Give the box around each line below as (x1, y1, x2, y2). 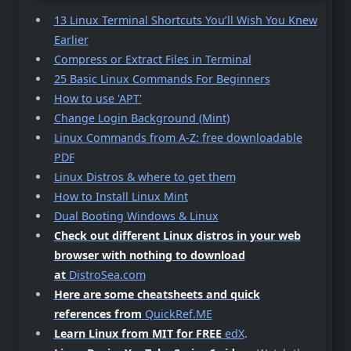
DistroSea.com (68, 267, 146, 283)
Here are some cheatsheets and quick (53, 287, 260, 302)
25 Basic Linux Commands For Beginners (53, 71, 270, 87)
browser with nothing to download (53, 248, 245, 263)
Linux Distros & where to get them (53, 169, 236, 185)
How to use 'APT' (53, 91, 142, 107)
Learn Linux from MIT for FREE (53, 326, 222, 342)
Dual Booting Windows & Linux (53, 208, 219, 224)
